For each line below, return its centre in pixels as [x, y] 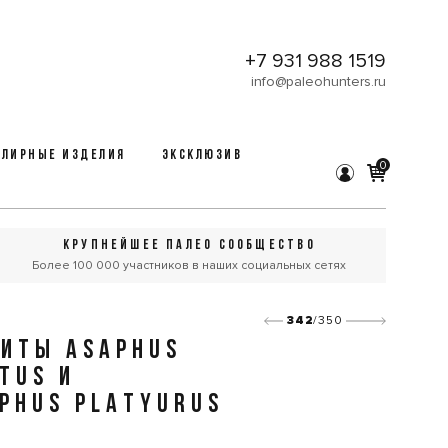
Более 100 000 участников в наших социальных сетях [189, 265]
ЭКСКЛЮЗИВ [202, 155]
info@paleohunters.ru [318, 81]
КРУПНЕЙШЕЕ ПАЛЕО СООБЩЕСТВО [189, 245]
